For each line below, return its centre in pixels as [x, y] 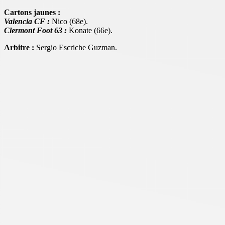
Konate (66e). [90, 31]
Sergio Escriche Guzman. [76, 48]
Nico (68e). [69, 22]
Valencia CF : [27, 22]
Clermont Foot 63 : [35, 31]
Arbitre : [19, 48]
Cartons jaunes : [32, 13]
